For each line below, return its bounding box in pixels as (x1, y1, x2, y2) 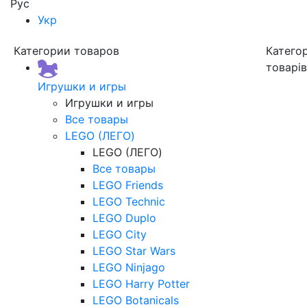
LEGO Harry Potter (93, 276, 190, 291)
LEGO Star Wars (93, 243, 175, 258)
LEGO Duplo (93, 210, 156, 225)
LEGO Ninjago (93, 260, 165, 274)
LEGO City (93, 227, 147, 241)
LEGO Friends (93, 177, 163, 192)
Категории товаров (14, 43, 119, 58)
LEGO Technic (93, 194, 165, 208)
